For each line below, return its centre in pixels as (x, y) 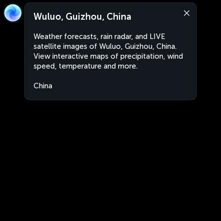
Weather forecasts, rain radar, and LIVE (99, 37)
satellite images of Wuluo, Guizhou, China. (105, 46)
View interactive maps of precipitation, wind (108, 56)
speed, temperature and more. (86, 66)
